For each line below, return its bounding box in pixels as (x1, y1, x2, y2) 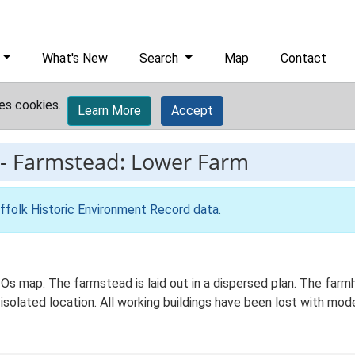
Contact (281, 51, 327, 66)
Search (139, 51, 182, 66)
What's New (42, 51, 109, 66)
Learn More (78, 103, 141, 118)
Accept (171, 103, 213, 118)
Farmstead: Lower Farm (13, 147, 249, 176)
